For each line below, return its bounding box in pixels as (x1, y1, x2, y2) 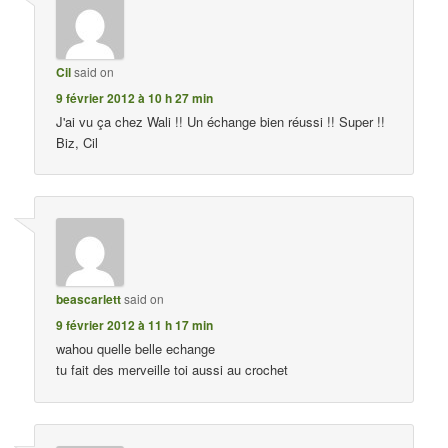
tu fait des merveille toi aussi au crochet (56, 360, 289, 380)
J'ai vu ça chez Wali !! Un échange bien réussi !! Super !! (56, 112, 386, 131)
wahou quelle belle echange (56, 339, 216, 359)
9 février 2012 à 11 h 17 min (56, 316, 214, 335)
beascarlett (56, 290, 122, 309)
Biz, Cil (56, 133, 99, 152)
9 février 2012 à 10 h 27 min (56, 89, 214, 107)
